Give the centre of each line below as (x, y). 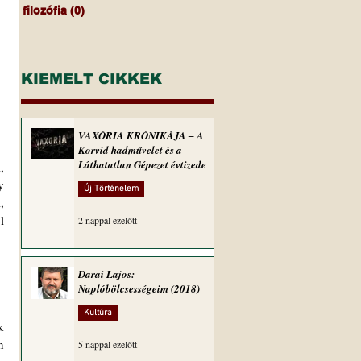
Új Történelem (111, 189)
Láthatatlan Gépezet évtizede (142, 164)
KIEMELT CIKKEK (91, 79)
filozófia (45, 10)
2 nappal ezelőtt (108, 220)
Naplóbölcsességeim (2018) (139, 288)
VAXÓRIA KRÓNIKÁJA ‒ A (141, 135)
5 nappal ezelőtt (108, 344)
